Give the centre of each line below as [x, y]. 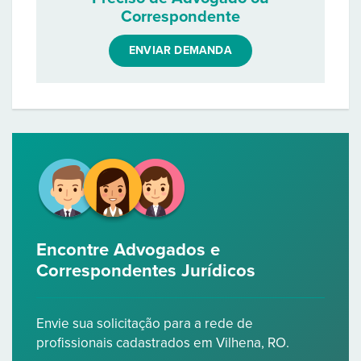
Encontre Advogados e [128, 250]
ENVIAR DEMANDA [180, 50]
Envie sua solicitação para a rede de [145, 324]
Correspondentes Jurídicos [146, 271]
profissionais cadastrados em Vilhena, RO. [163, 343]
